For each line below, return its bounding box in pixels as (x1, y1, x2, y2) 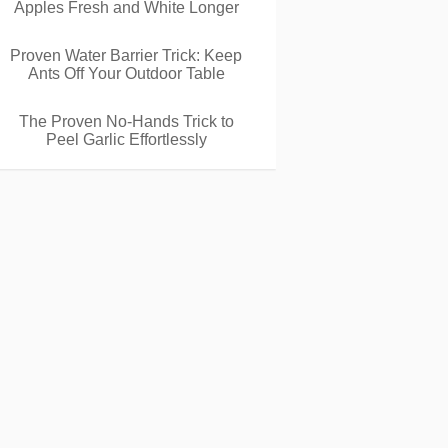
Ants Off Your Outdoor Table (27, 65, 225, 82)
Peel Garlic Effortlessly (45, 131, 207, 148)
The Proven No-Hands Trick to (18, 113, 234, 130)
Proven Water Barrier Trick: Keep (10, 47, 242, 64)
